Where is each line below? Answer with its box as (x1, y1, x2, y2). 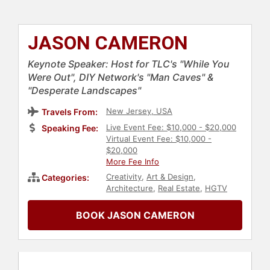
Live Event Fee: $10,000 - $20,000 (106, 122, 236, 133)
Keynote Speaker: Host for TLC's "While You (28, 58, 230, 71)
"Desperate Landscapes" (28, 84, 141, 97)
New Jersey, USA (106, 106, 172, 116)
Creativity (106, 172, 142, 182)
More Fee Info (106, 157, 159, 167)
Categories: (42, 172, 89, 183)
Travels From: (42, 107, 98, 118)
